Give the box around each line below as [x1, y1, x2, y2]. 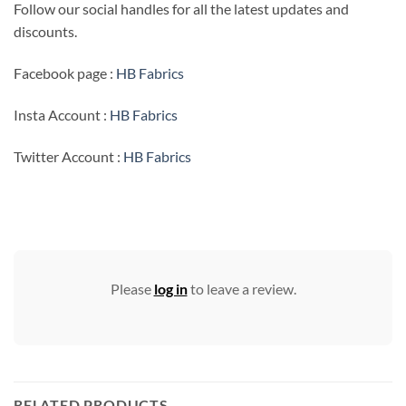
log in [153, 279, 188, 297]
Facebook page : [14, 64, 116, 82]
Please [110, 279, 154, 297]
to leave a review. [187, 279, 296, 297]
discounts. [14, 23, 77, 41]
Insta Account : [14, 105, 110, 123]
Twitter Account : [14, 147, 123, 165]
